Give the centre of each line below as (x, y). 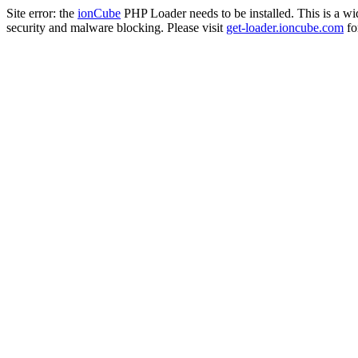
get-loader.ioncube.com (285, 28)
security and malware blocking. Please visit (116, 28)
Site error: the (42, 13)
